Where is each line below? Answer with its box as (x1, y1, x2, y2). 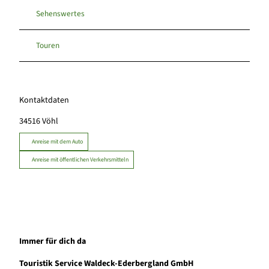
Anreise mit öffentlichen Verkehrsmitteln (32, 156, 128, 165)
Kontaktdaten (19, 94, 69, 107)
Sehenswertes (36, 8, 85, 20)
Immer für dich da (19, 235, 86, 247)
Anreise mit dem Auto (32, 138, 83, 147)
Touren (36, 40, 59, 52)
